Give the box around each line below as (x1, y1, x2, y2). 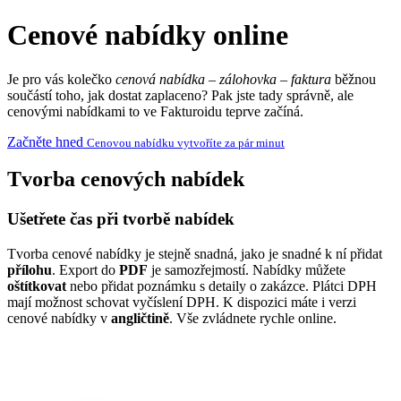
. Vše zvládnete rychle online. (169, 311, 337, 327)
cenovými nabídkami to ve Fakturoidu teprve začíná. (7, 103, 303, 119)
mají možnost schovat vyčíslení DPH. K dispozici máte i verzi (7, 294, 356, 311)
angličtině (111, 311, 169, 327)
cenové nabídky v (7, 311, 111, 327)
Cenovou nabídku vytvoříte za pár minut (87, 135, 285, 149)
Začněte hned (7, 133, 87, 149)
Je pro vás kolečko (7, 71, 115, 87)
